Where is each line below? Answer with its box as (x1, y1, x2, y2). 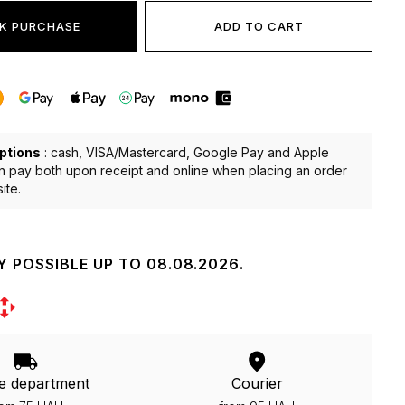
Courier (231, 374, 283, 392)
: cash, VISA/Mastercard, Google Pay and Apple (41, 145, 330, 160)
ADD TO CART (213, 19, 304, 33)
